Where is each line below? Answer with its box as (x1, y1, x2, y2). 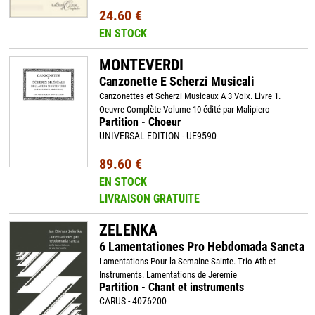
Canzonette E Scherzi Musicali (98, 74, 255, 89)
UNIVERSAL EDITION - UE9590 (98, 130, 217, 141)
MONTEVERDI (98, 56, 184, 74)
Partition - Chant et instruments (98, 281, 244, 294)
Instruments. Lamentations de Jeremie (98, 269, 237, 280)
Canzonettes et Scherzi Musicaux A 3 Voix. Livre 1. (98, 91, 281, 101)
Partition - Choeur (98, 115, 181, 129)
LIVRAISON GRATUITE (98, 192, 200, 205)
